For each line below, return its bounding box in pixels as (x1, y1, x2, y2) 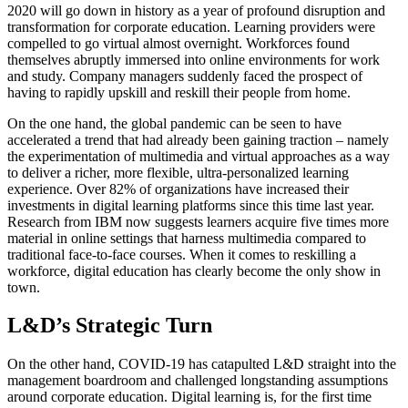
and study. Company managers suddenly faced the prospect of (7, 67, 362, 84)
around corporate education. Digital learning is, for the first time (7, 389, 372, 405)
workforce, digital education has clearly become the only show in (7, 262, 381, 279)
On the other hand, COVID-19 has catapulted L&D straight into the (7, 356, 396, 372)
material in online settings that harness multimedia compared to (7, 229, 366, 246)
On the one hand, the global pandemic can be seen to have (7, 115, 342, 131)
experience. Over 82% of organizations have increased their (7, 180, 349, 197)
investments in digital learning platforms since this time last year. (7, 197, 374, 213)
